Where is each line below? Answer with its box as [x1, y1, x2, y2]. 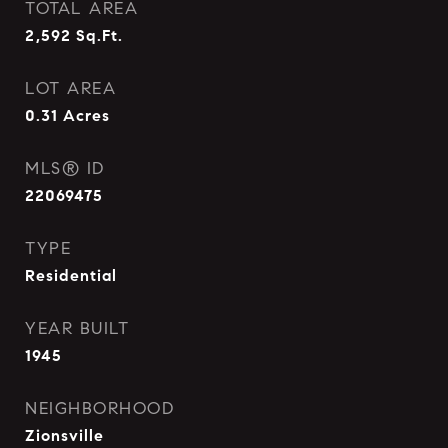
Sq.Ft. [76, 26, 123, 45]
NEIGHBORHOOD [25, 398, 174, 419]
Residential [25, 266, 117, 285]
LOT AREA [25, 78, 116, 99]
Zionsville [25, 426, 104, 445]
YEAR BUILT [25, 318, 129, 339]
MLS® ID [25, 158, 105, 179]
